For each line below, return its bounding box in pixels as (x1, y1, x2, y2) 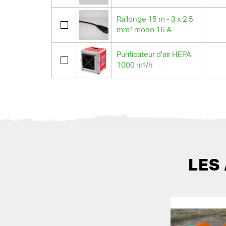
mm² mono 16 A (117, 26, 172, 34)
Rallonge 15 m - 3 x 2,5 (117, 16, 193, 23)
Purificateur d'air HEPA (117, 51, 191, 59)
